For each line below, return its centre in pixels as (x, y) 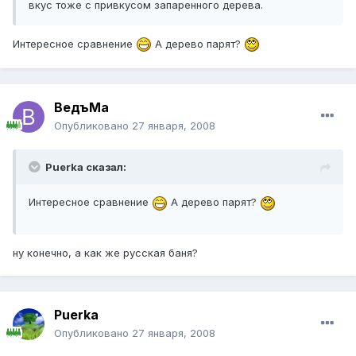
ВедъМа (81, 108)
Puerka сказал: (86, 167)
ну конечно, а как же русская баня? (105, 252)
